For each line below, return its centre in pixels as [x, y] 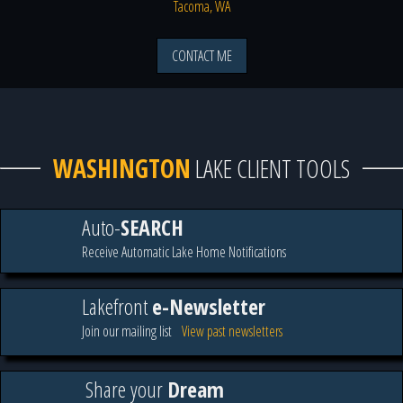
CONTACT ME [201, 55]
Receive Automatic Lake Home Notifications [184, 252]
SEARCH [152, 228]
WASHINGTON [122, 168]
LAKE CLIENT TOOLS [270, 168]
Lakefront [117, 307]
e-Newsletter [209, 307]
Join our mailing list [127, 331]
